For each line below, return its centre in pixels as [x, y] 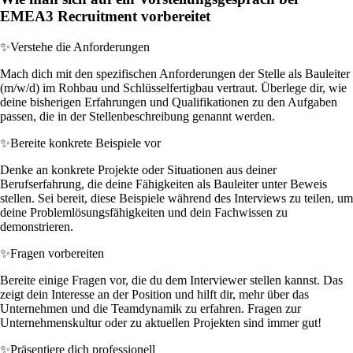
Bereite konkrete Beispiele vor [85, 143]
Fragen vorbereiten [57, 253]
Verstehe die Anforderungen [80, 46]
